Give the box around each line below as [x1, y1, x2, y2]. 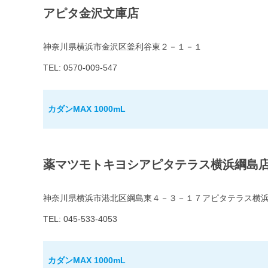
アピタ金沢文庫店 [43, 7, 139, 20]
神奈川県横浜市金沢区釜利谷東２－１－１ [43, 42, 202, 52]
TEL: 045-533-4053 [43, 214, 117, 224]
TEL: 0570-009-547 [43, 63, 117, 73]
